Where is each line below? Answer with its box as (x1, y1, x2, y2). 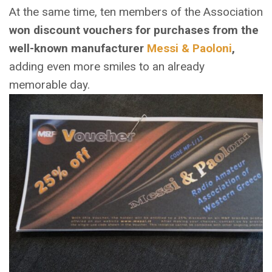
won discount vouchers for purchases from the (9, 22, 259, 37)
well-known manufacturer (9, 41, 147, 55)
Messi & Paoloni (147, 41, 232, 55)
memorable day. (9, 77, 90, 92)
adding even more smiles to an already (9, 59, 205, 73)
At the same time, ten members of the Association (9, 4, 263, 19)
